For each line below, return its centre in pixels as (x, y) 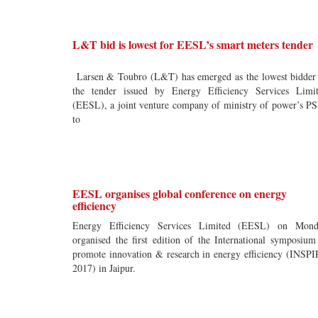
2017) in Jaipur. (104, 268)
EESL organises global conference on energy (180, 193)
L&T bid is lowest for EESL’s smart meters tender (193, 44)
